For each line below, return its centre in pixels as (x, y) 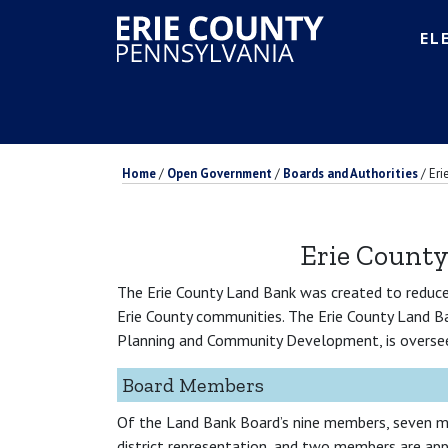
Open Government (219, 173)
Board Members (193, 385)
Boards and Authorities (350, 173)
